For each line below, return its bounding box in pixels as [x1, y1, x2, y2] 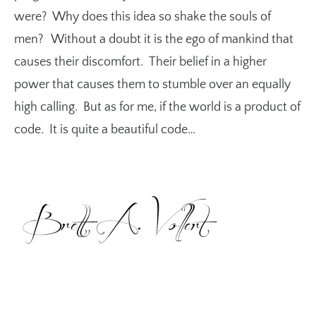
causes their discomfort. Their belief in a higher [14, 55, 267, 70]
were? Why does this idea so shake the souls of [14, 10, 271, 25]
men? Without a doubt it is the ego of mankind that [14, 32, 293, 47]
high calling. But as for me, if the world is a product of [14, 100, 300, 115]
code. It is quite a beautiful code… [14, 123, 195, 138]
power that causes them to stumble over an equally [14, 78, 291, 92]
